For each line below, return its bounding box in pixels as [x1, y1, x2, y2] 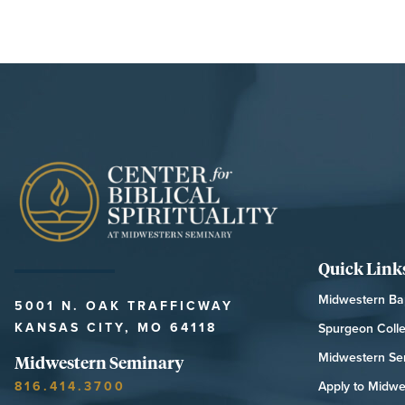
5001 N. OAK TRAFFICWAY [14, 297, 233, 315]
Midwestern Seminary [14, 352, 184, 372]
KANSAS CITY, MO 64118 [14, 318, 217, 336]
